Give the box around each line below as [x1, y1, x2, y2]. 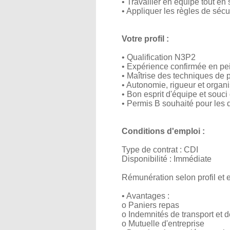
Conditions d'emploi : [122, 127, 205, 136]
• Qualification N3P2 [122, 53, 196, 62]
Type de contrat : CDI [122, 145, 198, 154]
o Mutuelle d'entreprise [122, 219, 204, 228]
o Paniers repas [122, 201, 179, 209]
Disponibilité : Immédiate [122, 155, 212, 163]
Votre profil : [122, 34, 169, 43]
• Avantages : [122, 191, 169, 200]
